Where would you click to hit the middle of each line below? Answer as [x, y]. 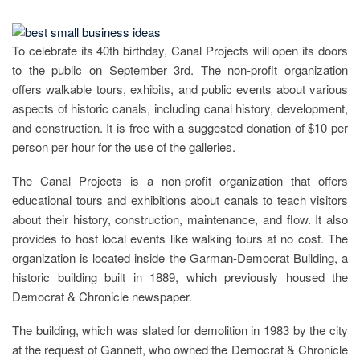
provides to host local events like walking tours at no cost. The [180, 238]
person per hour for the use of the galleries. [124, 146]
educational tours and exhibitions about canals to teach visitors [180, 199]
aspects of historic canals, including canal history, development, [180, 108]
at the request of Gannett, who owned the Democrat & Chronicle [180, 349]
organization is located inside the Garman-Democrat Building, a [180, 257]
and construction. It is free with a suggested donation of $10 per [180, 127]
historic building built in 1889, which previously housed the [180, 276]
